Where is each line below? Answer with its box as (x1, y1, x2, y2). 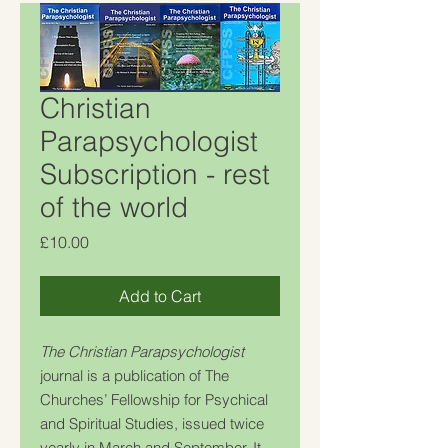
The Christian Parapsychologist (40, 341, 244, 361)
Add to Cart (119, 285, 201, 306)
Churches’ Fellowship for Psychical (40, 389, 268, 409)
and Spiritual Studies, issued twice (40, 413, 264, 433)
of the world (40, 189, 188, 224)
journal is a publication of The (40, 365, 229, 385)
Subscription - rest (40, 156, 270, 191)
